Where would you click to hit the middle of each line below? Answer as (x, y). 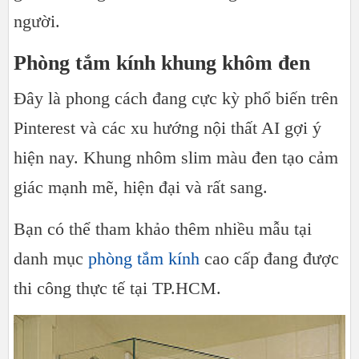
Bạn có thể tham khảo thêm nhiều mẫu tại (163, 229)
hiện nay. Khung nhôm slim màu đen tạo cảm (176, 158)
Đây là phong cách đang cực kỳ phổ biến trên (176, 99)
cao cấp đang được (269, 259)
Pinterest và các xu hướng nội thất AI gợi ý (167, 128)
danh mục (51, 259)
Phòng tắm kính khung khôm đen (162, 63)
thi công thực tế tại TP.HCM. (117, 288)
